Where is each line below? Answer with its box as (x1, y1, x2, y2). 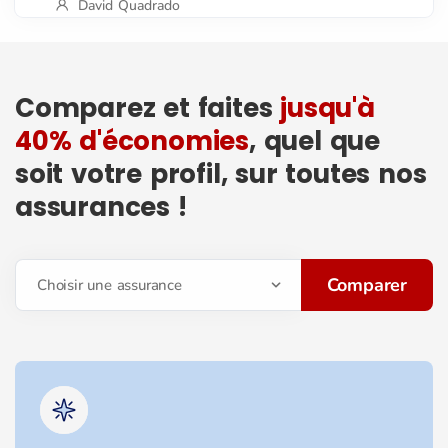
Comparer (326, 272, 407, 297)
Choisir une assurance (37, 274, 182, 295)
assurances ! (15, 188, 187, 225)
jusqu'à (280, 89, 375, 126)
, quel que (249, 122, 381, 159)
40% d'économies (15, 122, 250, 159)
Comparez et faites (15, 89, 281, 126)
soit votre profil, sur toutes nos (15, 155, 427, 192)
